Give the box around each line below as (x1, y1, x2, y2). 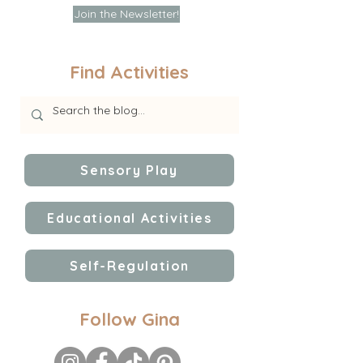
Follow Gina (79, 308, 180, 331)
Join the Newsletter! (74, 6, 179, 22)
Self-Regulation (70, 258, 190, 275)
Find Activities (70, 61, 189, 84)
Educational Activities (47, 210, 212, 227)
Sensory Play (80, 162, 178, 179)
